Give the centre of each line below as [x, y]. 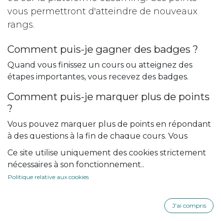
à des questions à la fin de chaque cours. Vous [97, 136]
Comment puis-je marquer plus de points [109, 97]
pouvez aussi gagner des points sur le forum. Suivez [110, 148]
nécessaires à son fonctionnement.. [76, 165]
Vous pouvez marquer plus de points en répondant [109, 124]
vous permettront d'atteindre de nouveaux [102, 12]
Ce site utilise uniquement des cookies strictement [107, 153]
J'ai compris [189, 206]
